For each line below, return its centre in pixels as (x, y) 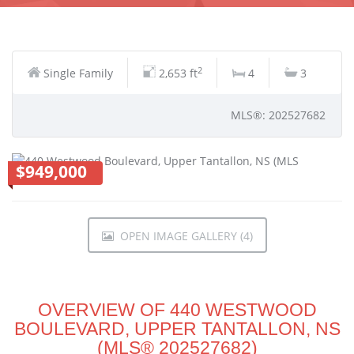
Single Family (78, 73)
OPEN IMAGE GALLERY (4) (183, 236)
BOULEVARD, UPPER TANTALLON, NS (177, 329)
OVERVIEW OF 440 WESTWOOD (177, 310)
